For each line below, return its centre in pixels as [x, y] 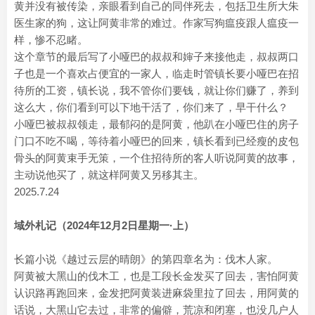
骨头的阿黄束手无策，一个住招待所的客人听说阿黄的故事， [156, 158]
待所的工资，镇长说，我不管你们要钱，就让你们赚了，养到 [156, 90]
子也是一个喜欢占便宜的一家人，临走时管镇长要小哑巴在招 [156, 73]
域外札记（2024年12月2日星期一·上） [104, 225]
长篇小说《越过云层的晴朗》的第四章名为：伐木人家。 [146, 259]
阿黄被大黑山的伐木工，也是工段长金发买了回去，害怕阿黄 [156, 276]
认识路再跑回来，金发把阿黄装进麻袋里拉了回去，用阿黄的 [156, 293]
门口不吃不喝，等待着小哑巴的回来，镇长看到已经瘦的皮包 [156, 141]
